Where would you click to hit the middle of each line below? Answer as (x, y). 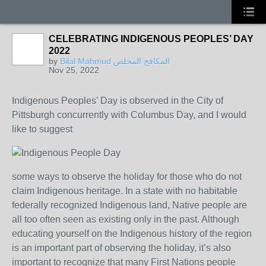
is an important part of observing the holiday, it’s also (121, 248)
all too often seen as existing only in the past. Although (126, 219)
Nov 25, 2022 (74, 70)
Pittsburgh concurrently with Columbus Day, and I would (129, 115)
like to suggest (42, 129)
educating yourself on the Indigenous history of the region (132, 234)
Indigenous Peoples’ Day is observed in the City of (118, 101)
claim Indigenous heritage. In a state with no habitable (125, 191)
